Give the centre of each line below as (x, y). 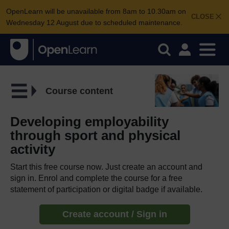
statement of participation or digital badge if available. (106, 189)
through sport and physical (95, 135)
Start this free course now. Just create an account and (106, 167)
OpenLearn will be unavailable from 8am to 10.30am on (96, 11)
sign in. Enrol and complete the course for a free (96, 178)
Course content (79, 91)
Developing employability (89, 121)
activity (33, 149)
